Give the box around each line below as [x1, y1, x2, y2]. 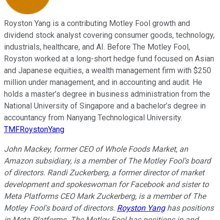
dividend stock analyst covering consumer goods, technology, [4, 30, 215, 40]
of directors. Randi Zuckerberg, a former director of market [4, 168, 204, 178]
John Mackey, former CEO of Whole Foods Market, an [4, 144, 188, 154]
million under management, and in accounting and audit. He [4, 78, 202, 87]
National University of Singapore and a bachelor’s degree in [4, 101, 206, 111]
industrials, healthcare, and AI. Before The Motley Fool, [4, 42, 190, 52]
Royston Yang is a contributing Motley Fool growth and [4, 19, 190, 28]
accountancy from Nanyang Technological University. [4, 113, 182, 123]
